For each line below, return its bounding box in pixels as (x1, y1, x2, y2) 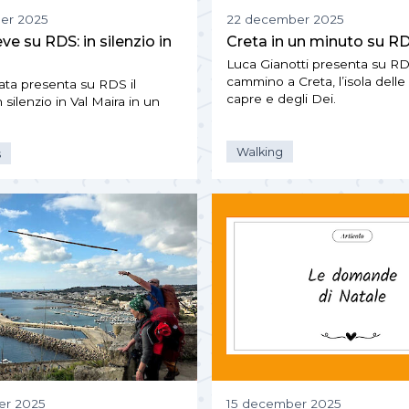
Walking (236, 144, 284, 159)
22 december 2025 (226, 12, 344, 27)
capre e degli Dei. (226, 91, 336, 107)
